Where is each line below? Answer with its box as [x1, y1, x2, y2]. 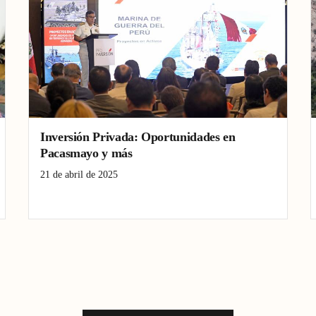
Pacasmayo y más [40, 146, 133, 160]
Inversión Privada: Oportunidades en [40, 130, 236, 144]
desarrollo [46, 193, 79, 202]
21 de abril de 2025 [40, 169, 118, 180]
